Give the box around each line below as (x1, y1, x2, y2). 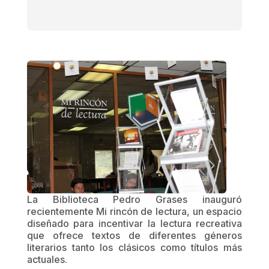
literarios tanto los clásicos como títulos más (26, 241, 243, 254)
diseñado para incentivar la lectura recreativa (26, 217, 243, 230)
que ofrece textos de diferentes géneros (26, 229, 243, 242)
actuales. (26, 253, 67, 266)
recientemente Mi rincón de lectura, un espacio (26, 205, 243, 218)
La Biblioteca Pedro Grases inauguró (26, 193, 243, 206)
